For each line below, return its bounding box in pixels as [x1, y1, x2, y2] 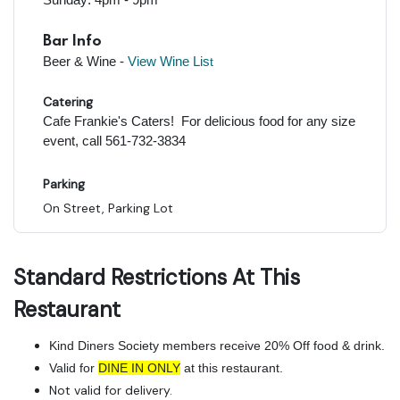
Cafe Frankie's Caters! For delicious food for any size [43, 112, 355, 129]
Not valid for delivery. [49, 381, 172, 398]
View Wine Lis [128, 53, 210, 69]
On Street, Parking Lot [43, 199, 173, 216]
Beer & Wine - [43, 53, 128, 69]
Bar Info [43, 33, 102, 49]
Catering [43, 93, 93, 110]
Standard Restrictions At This [13, 262, 300, 291]
